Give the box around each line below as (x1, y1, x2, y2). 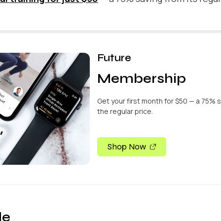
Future (97, 51, 132, 64)
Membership (97, 70, 186, 87)
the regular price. (97, 106, 153, 116)
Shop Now (108, 141, 147, 152)
